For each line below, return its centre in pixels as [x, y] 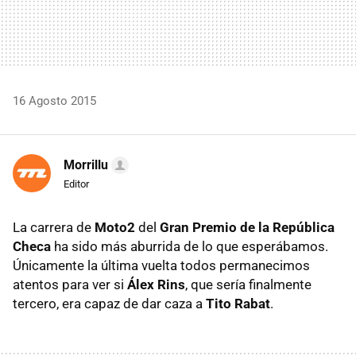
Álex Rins [156, 284]
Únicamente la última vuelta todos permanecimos [161, 265]
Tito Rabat [238, 303]
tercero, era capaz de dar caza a [109, 303]
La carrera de [54, 227]
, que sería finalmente [248, 284]
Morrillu [86, 164]
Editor [76, 184]
